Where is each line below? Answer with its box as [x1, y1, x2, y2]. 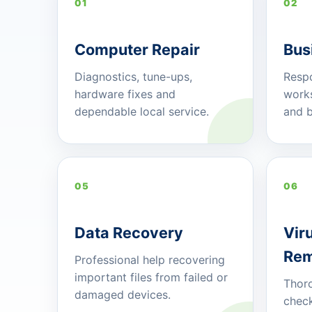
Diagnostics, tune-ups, [75, 70, 192, 84]
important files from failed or [75, 270, 228, 285]
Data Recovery [75, 224, 183, 242]
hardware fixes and [75, 87, 175, 102]
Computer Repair [75, 40, 200, 59]
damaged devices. [75, 288, 171, 302]
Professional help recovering [75, 253, 225, 267]
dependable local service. [75, 104, 209, 119]
